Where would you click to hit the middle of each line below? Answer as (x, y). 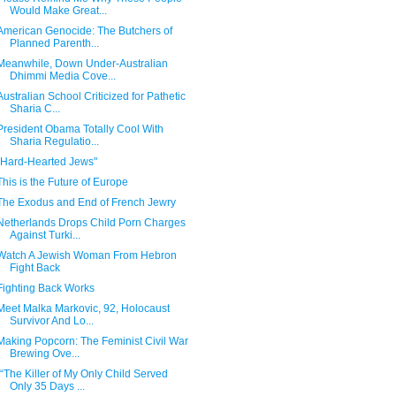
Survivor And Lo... (51, 321)
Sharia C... (34, 109)
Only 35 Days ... (47, 386)
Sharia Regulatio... (54, 141)
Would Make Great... (58, 11)
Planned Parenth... (54, 43)
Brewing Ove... (44, 354)
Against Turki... (45, 235)
